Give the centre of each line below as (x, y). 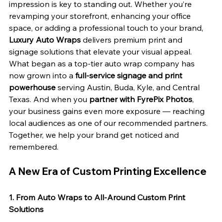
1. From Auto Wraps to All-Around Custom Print (98, 197)
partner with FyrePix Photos (141, 99)
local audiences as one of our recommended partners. (109, 123)
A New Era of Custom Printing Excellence (108, 171)
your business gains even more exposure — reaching (108, 111)
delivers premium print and (133, 40)
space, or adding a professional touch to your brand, (107, 28)
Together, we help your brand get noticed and (95, 135)
